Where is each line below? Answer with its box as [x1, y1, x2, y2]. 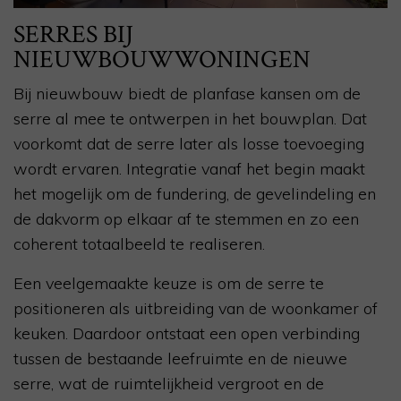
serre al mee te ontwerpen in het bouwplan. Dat [13, 108, 367, 130]
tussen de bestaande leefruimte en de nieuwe [13, 348, 347, 370]
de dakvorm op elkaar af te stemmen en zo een [13, 209, 359, 230]
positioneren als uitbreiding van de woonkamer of [13, 298, 378, 320]
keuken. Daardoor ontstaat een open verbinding [13, 323, 360, 345]
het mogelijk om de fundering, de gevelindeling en [13, 183, 376, 205]
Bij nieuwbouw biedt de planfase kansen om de [13, 83, 361, 105]
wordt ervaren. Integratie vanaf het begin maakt [13, 158, 365, 180]
